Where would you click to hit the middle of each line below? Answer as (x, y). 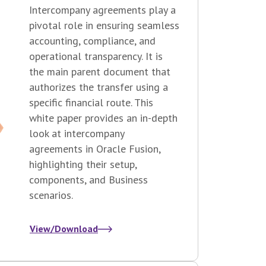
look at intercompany (77, 134)
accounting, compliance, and (92, 41)
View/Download (64, 229)
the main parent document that (100, 72)
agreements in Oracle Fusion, (95, 149)
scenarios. (51, 195)
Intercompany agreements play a (102, 10)
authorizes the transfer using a (99, 87)
